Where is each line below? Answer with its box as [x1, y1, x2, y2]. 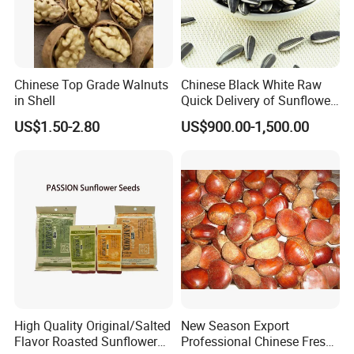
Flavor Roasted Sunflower [14, 333, 158, 351]
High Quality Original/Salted [14, 317, 171, 335]
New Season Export [180, 317, 289, 335]
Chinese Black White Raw [180, 75, 322, 93]
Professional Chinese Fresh [180, 333, 333, 351]
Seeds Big [180, 107, 236, 125]
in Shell [14, 91, 56, 109]
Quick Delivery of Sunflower [180, 91, 334, 109]
